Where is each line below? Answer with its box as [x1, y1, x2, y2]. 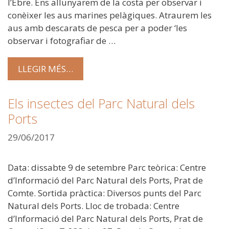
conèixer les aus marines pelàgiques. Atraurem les [8, 9, 212, 21]
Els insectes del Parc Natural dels [8, 95, 195, 112]
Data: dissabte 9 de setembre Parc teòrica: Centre [8, 161, 206, 173]
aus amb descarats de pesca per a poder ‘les [8, 21, 187, 34]
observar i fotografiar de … [8, 34, 116, 47]
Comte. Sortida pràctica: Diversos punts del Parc [8, 187, 201, 199]
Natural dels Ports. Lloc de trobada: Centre [8, 199, 179, 212]
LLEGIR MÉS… [18, 63, 73, 75]
